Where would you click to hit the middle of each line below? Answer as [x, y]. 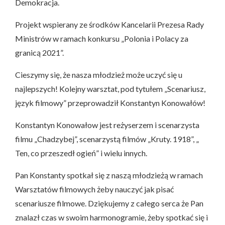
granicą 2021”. [39, 52]
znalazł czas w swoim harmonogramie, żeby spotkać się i [111, 217]
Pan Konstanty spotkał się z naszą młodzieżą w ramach [109, 175]
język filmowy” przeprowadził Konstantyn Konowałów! [110, 102]
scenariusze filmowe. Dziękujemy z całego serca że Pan [109, 203]
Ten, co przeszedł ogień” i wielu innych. [81, 153]
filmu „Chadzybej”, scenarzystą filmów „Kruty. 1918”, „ [107, 139]
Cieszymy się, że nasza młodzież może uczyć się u [99, 74]
